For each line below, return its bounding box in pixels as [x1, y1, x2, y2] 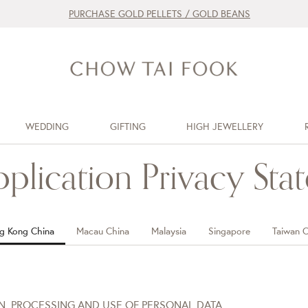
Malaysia [151, 225, 186, 237]
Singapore [208, 225, 250, 237]
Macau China [76, 225, 129, 237]
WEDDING [25, 120, 69, 133]
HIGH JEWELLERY [186, 120, 264, 133]
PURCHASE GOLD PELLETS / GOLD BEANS [69, 8, 250, 20]
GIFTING [109, 120, 146, 133]
